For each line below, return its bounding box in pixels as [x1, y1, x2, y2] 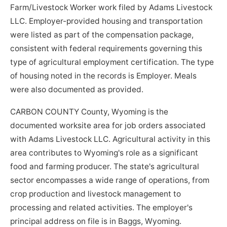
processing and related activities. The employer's [10, 203, 193, 213]
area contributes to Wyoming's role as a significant [10, 148, 199, 158]
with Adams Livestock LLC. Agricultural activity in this [10, 134, 211, 144]
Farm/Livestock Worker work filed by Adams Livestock [10, 3, 213, 13]
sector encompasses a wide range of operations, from [10, 175, 210, 185]
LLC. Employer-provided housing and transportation [10, 16, 203, 26]
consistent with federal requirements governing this [10, 44, 203, 54]
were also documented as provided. [10, 85, 144, 95]
